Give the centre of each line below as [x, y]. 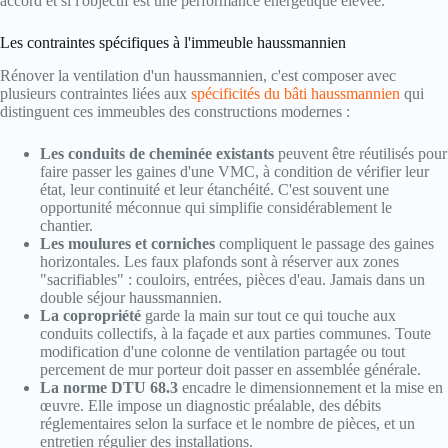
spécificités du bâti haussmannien [295, 93]
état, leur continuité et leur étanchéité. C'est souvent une [214, 189]
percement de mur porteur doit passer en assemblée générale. [230, 369]
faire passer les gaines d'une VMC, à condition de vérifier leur [234, 171]
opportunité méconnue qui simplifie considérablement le [216, 207]
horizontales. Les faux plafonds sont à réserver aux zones [219, 261]
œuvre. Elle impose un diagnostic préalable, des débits [210, 405]
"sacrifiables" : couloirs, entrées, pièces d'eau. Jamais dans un [232, 279]
